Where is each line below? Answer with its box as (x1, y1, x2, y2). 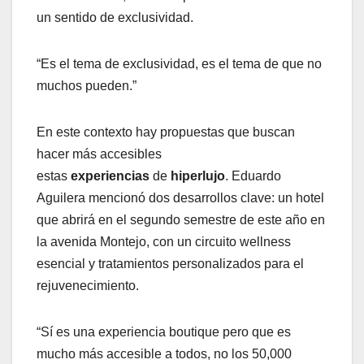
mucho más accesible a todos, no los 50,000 (37, 347, 292, 362)
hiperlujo (171, 169, 225, 184)
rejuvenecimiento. (37, 279, 139, 293)
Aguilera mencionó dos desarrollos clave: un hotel (37, 191, 324, 206)
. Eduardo (225, 169, 281, 184)
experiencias (71, 169, 153, 184)
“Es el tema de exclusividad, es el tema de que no (37, 57, 322, 71)
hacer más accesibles (37, 147, 162, 162)
